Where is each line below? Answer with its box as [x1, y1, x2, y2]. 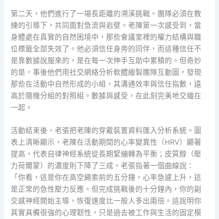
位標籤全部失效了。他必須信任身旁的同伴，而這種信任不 [11, 44, 202, 53]
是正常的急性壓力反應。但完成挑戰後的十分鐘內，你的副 [11, 184, 202, 194]
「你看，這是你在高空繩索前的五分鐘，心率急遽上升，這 [11, 173, 202, 182]
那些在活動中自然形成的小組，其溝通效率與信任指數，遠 [11, 79, 202, 88]
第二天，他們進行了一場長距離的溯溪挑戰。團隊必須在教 [11, 9, 202, 18]
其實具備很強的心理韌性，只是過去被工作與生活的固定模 [11, 208, 202, 217]
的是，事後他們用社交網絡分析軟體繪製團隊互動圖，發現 [11, 67, 202, 77]
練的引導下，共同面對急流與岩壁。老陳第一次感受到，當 [11, 21, 202, 30]
